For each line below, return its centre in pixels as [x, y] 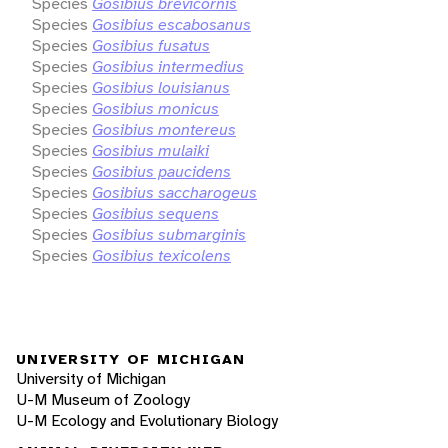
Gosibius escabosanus [171, 24]
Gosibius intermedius [168, 66]
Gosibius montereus [164, 129]
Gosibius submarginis [169, 234]
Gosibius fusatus [151, 45]
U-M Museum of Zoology [103, 399]
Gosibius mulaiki [150, 150]
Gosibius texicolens [161, 255]
